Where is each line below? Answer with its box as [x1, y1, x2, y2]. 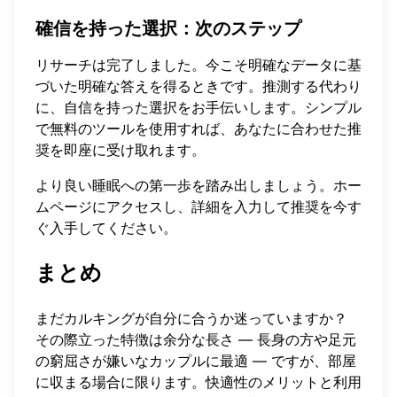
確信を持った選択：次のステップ [35, 18, 301, 40]
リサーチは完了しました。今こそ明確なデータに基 [35, 56, 362, 74]
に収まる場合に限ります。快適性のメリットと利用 [35, 372, 362, 391]
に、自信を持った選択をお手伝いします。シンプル [35, 98, 362, 117]
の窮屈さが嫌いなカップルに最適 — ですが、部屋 [35, 351, 356, 370]
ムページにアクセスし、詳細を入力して [35, 198, 291, 216]
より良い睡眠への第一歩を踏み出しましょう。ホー [35, 176, 362, 195]
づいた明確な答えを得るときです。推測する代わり [35, 77, 362, 96]
